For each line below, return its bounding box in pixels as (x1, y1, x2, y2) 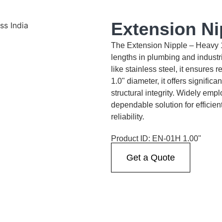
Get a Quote (126, 153, 175, 163)
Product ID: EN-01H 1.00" (111, 134, 201, 143)
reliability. (111, 112, 144, 121)
